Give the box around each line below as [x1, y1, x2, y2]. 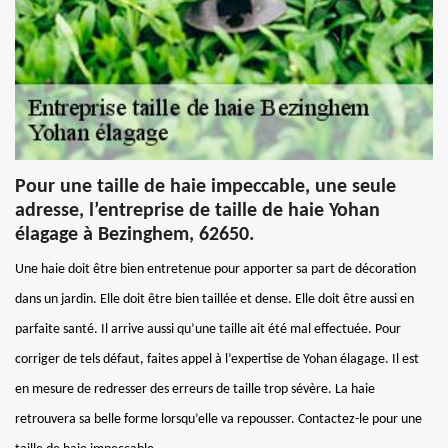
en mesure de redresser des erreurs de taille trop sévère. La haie [15, 381, 375, 397]
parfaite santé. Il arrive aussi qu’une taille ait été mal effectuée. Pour [15, 321, 401, 337]
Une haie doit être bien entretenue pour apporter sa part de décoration [15, 261, 416, 277]
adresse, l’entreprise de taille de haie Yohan [15, 200, 380, 221]
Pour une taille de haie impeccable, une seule [15, 176, 396, 197]
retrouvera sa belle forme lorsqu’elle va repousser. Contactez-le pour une [15, 411, 422, 427]
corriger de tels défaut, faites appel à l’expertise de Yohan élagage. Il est [15, 351, 419, 367]
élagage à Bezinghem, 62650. [15, 224, 254, 245]
